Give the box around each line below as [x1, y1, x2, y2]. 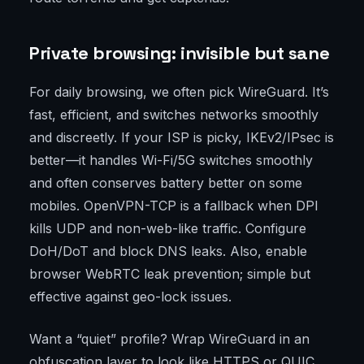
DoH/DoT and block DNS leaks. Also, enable [29, 243, 307, 260]
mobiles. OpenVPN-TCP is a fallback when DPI [29, 197, 318, 214]
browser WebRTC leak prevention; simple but [29, 266, 310, 283]
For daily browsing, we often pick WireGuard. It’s [29, 84, 329, 101]
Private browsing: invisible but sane [29, 41, 330, 65]
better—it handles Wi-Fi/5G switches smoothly [29, 152, 313, 169]
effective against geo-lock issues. [29, 288, 232, 305]
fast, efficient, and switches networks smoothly [29, 106, 318, 123]
